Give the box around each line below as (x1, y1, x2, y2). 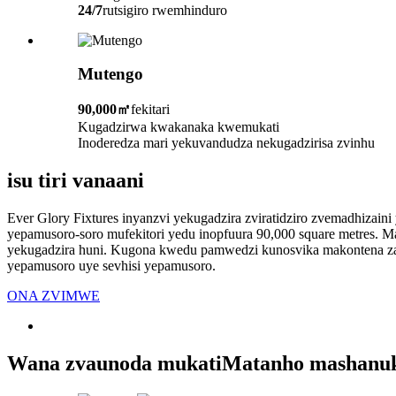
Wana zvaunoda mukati (7, 351, 222, 375)
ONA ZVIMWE (7, 287, 100, 303)
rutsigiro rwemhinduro (103, 2, 227, 18)
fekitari (131, 102, 170, 117)
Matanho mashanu (222, 351, 391, 375)
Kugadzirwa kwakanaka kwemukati (78, 119, 279, 134)
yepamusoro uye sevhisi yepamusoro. (7, 257, 216, 273)
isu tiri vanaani (7, 168, 144, 192)
